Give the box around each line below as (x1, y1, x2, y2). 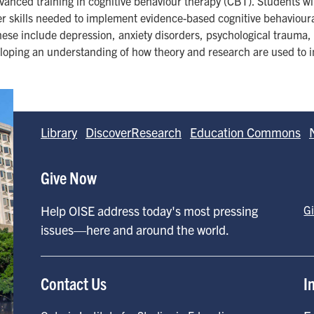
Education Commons (189, 123, 301, 140)
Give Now (40, 166, 97, 188)
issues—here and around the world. (40, 221, 229, 238)
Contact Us (40, 272, 107, 294)
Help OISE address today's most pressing (40, 202, 258, 219)
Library (40, 123, 77, 140)
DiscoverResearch (85, 123, 182, 140)
